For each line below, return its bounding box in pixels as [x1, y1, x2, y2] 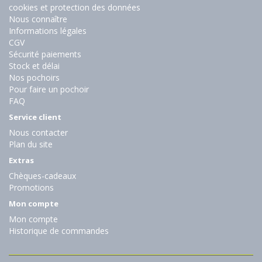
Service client [9, 112, 61, 123]
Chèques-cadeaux [9, 170, 76, 182]
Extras [9, 155, 34, 166]
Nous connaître [9, 13, 67, 25]
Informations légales [9, 25, 87, 37]
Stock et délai [9, 60, 60, 72]
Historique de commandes [9, 225, 109, 237]
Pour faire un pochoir [9, 84, 89, 95]
